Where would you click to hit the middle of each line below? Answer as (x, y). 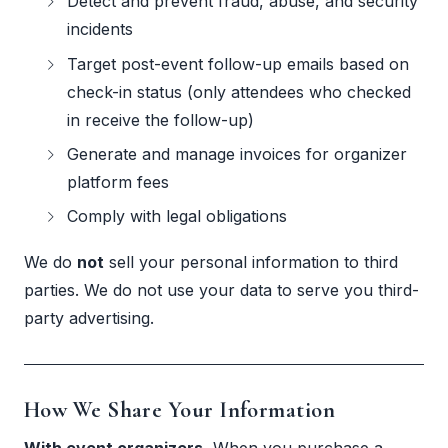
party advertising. (89, 318)
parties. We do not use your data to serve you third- (221, 290)
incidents (100, 29)
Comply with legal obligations (177, 216)
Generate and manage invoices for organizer (237, 154)
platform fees (118, 182)
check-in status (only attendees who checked (239, 91)
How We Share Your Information (179, 409)
